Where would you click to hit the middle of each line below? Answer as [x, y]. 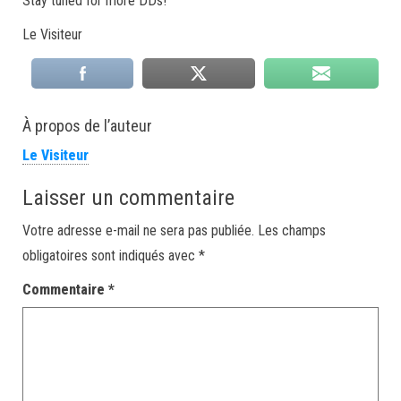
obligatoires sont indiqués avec [111, 256]
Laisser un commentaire [128, 198]
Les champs [292, 231]
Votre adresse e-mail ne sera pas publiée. [138, 231]
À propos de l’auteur [87, 126]
